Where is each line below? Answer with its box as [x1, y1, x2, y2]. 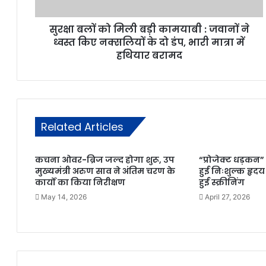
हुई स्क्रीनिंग [199, 176, 245, 189]
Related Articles [41, 119, 124, 135]
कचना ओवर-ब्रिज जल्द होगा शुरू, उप [35, 154, 175, 166]
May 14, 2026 [41, 192, 87, 202]
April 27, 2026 [205, 192, 251, 202]
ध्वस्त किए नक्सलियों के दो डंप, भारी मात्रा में [53, 36, 245, 50]
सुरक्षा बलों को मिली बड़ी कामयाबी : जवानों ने [49, 23, 249, 37]
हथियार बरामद [116, 49, 182, 63]
